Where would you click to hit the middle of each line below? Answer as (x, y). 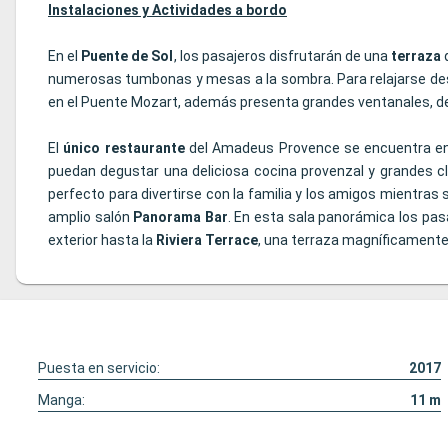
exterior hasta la (102, 240)
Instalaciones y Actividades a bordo (167, 10)
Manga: (61, 400)
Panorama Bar (180, 217)
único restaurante (124, 148)
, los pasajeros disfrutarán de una (282, 56)
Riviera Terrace (207, 240)
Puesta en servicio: (99, 368)
